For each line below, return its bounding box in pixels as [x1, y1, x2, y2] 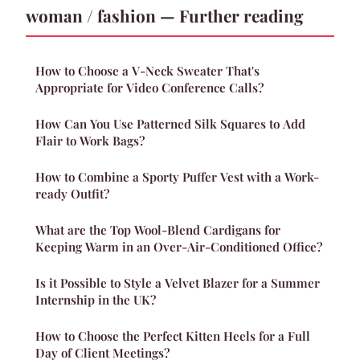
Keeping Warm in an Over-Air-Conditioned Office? [35, 239, 322, 256]
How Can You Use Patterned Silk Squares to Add [35, 116, 305, 133]
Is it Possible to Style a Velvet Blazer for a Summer [35, 275, 320, 292]
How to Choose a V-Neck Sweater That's [35, 63, 260, 80]
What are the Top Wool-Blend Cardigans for [35, 222, 280, 239]
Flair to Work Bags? [35, 133, 145, 149]
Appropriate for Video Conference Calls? [35, 80, 264, 96]
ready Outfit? [35, 186, 109, 202]
